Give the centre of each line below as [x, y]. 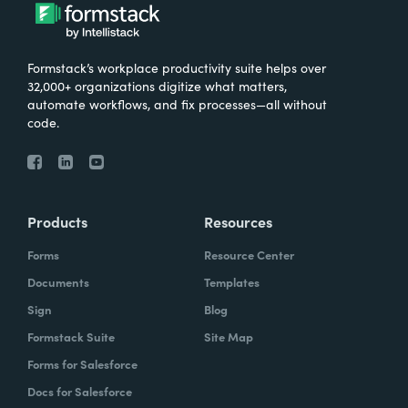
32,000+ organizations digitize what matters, [157, 85]
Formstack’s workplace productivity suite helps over [177, 67]
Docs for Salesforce [80, 391]
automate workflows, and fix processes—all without [177, 103]
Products [57, 221]
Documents [58, 281]
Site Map [229, 336]
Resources [238, 221]
